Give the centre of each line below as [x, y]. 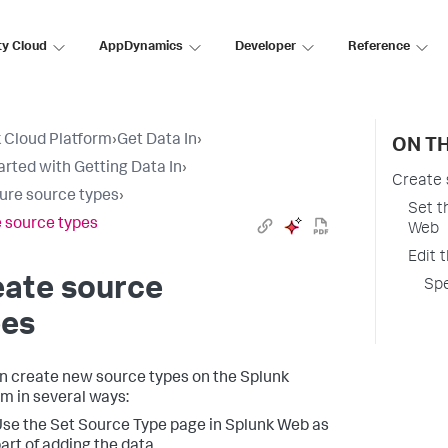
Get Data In [157, 141]
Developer [265, 47]
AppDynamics [141, 47]
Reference [379, 47]
